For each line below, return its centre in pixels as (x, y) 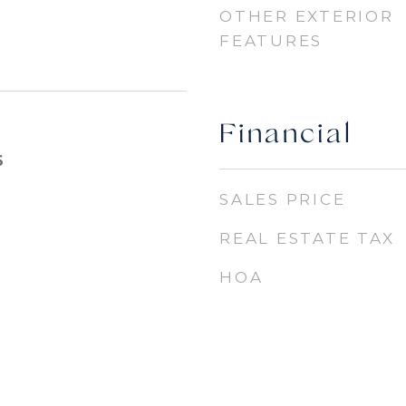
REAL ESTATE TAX (307, 238)
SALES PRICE (283, 199)
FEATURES (271, 41)
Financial (286, 135)
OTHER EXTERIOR (307, 16)
